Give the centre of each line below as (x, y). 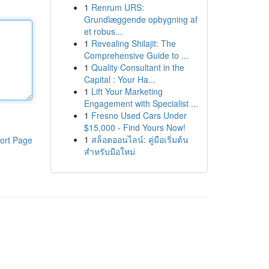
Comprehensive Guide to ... (136, 55)
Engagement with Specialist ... (141, 103)
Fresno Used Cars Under (139, 115)
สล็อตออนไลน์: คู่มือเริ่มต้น (140, 139)
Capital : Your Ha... (119, 79)
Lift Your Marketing (127, 91)
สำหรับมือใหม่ (109, 151)
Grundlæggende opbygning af (141, 19)
